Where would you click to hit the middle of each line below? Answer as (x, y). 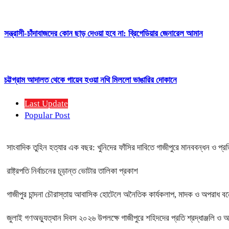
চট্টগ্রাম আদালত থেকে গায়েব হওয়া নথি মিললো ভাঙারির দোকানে (90, 80)
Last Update (46, 104)
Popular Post (47, 116)
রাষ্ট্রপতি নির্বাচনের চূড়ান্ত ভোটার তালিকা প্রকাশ (72, 171)
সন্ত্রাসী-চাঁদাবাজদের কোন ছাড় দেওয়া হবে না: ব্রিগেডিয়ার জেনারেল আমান (104, 34)
